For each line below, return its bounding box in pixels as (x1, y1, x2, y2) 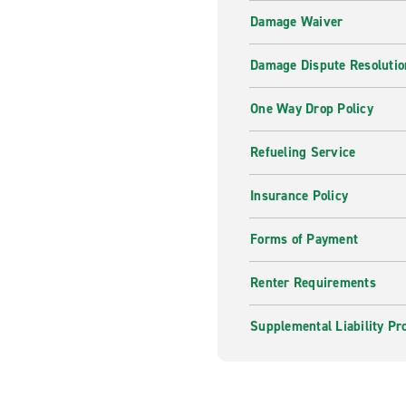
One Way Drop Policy (250, 100, 373, 118)
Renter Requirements (250, 274, 376, 292)
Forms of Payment (250, 230, 358, 248)
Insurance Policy (250, 187, 348, 205)
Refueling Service (250, 143, 356, 161)
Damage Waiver (250, 13, 343, 31)
